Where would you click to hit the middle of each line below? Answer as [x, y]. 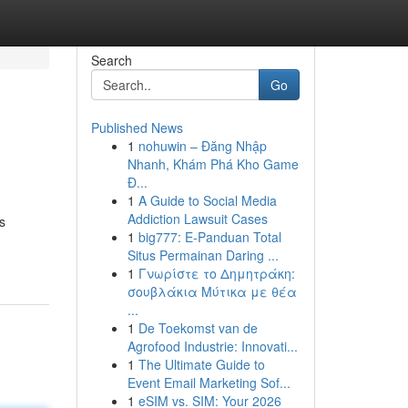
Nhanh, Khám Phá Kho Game [213, 164]
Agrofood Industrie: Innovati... [212, 346]
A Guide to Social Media [207, 200]
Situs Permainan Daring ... [203, 255]
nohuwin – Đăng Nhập [202, 146]
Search [111, 60]
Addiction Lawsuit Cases [197, 219]
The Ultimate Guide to [201, 364]
